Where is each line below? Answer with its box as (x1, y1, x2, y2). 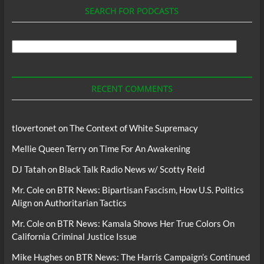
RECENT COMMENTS (91, 83, 173, 95)
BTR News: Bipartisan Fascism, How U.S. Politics (57, 184, 244, 196)
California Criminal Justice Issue (11, 231, 137, 242)
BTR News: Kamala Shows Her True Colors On (57, 218, 235, 229)
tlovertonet (11, 123, 57, 134)
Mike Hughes (11, 252, 63, 263)
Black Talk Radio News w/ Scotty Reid (58, 164, 204, 175)
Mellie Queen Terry (11, 143, 87, 154)
